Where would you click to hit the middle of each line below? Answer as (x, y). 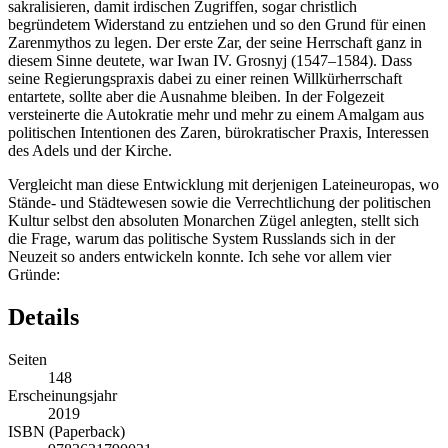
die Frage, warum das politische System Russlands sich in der (201, 239)
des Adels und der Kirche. (90, 151)
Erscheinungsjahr (62, 396)
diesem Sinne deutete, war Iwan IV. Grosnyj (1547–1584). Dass (210, 61)
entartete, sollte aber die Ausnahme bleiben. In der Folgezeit (196, 97)
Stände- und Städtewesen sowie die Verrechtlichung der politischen (219, 203)
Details (43, 317)
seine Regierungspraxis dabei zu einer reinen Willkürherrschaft (205, 79)
